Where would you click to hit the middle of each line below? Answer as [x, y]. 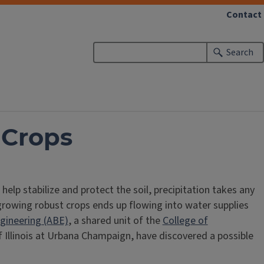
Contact [244, 15]
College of [185, 221]
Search [240, 52]
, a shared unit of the [115, 221]
